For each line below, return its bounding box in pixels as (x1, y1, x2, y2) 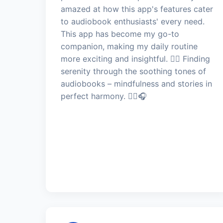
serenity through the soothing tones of (61, 66, 206, 76)
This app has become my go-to (61, 28, 179, 39)
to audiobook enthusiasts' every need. (61, 16, 205, 26)
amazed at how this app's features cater (61, 3, 213, 14)
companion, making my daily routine (61, 41, 198, 51)
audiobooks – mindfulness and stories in (61, 78, 212, 89)
